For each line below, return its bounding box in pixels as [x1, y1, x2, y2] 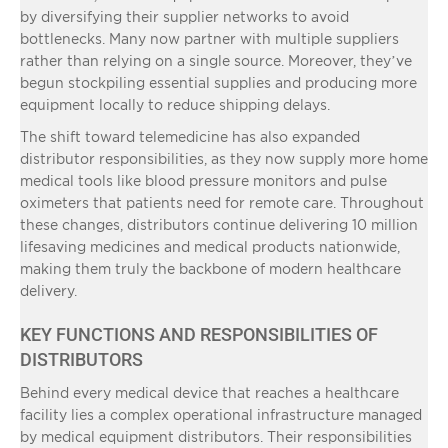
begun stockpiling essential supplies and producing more [20, 74, 417, 90]
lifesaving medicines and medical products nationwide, [20, 238, 400, 254]
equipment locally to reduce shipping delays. [20, 96, 330, 112]
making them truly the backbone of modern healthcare [20, 260, 401, 276]
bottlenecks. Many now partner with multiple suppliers [20, 30, 399, 46]
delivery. [20, 282, 77, 298]
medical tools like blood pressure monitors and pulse [20, 172, 387, 188]
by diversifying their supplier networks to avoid [20, 8, 349, 24]
